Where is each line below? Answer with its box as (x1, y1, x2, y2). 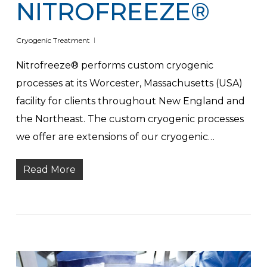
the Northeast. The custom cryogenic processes (15, 113, 244, 125)
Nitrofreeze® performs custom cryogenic (15, 60, 213, 72)
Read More (23, 164, 76, 176)
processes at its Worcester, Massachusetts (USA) (15, 77, 243, 89)
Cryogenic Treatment (15, 36, 90, 45)
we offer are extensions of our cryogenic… (15, 131, 215, 143)
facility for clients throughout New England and (15, 95, 245, 107)
